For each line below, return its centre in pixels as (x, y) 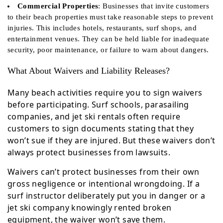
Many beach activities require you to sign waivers (105, 93)
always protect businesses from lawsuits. (89, 152)
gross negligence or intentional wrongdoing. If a (104, 184)
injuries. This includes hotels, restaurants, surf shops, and (102, 28)
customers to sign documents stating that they (101, 128)
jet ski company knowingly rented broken (90, 208)
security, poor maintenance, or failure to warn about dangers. (108, 50)
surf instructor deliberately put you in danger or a (107, 196)
